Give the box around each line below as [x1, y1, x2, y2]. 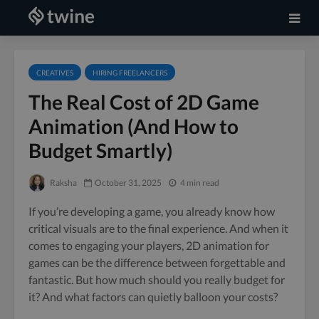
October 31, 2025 [95, 177, 162, 188]
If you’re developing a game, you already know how [28, 204, 275, 218]
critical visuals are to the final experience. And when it [28, 221, 288, 235]
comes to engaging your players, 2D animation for [28, 238, 269, 252]
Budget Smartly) [28, 138, 172, 162]
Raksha [48, 177, 77, 188]
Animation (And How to [28, 114, 239, 138]
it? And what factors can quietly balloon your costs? [28, 289, 278, 303]
